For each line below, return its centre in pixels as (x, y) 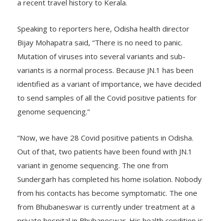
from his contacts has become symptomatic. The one (107, 193)
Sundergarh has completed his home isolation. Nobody (110, 179)
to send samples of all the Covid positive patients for (107, 98)
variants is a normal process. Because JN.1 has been (105, 70)
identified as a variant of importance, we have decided (109, 84)
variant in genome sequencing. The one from (93, 165)
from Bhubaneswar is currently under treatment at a (106, 207)
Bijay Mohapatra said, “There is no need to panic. (100, 42)
